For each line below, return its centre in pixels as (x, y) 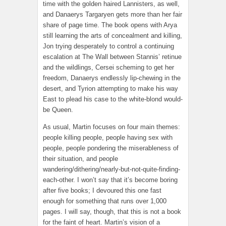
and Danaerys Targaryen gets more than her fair (112, 14)
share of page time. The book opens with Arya (110, 25)
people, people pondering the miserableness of (111, 148)
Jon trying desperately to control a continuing (108, 46)
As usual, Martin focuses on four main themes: (111, 127)
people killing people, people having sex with (108, 137)
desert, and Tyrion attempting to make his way (110, 88)
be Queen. (58, 109)
